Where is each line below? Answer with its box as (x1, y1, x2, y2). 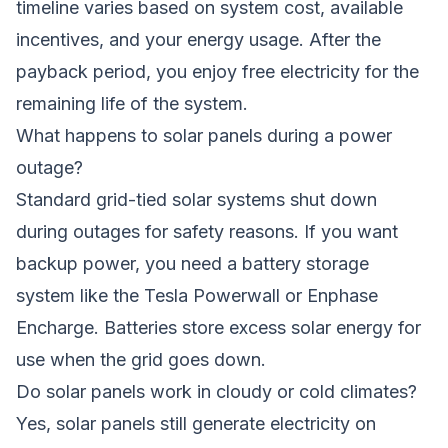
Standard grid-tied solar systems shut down (16, 188, 377, 210)
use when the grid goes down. (16, 348, 266, 370)
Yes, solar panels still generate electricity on (16, 412, 376, 434)
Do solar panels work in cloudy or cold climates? (16, 380, 417, 402)
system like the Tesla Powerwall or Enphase (16, 284, 378, 306)
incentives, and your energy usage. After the (16, 28, 381, 50)
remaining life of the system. (16, 92, 248, 114)
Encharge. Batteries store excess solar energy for (16, 316, 421, 338)
